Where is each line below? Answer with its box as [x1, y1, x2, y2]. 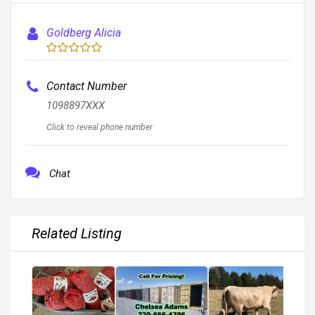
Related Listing [32, 224, 122, 242]
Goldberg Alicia [46, 25, 122, 39]
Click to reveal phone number [46, 122, 153, 132]
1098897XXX [46, 98, 105, 112]
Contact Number [46, 79, 127, 93]
